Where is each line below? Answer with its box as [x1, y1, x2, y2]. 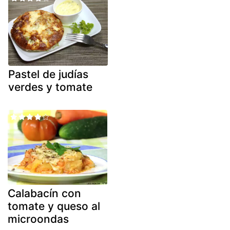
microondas [8, 212, 69, 225]
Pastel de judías [8, 68, 88, 81]
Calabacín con [8, 186, 81, 200]
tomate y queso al [8, 199, 100, 213]
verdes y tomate [8, 81, 92, 94]
